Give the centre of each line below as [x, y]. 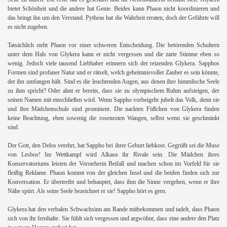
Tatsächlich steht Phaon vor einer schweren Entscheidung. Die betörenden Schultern [113, 45]
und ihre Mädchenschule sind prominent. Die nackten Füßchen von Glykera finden [113, 109]
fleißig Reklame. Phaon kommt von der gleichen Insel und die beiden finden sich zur [113, 173]
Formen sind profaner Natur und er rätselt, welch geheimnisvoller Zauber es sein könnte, [113, 72]
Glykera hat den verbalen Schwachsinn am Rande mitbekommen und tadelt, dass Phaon [113, 209]
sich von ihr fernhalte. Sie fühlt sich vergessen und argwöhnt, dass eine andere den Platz [113, 218]
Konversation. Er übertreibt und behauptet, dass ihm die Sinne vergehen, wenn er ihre [113, 182]
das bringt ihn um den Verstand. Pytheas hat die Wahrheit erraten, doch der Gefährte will [113, 17]
